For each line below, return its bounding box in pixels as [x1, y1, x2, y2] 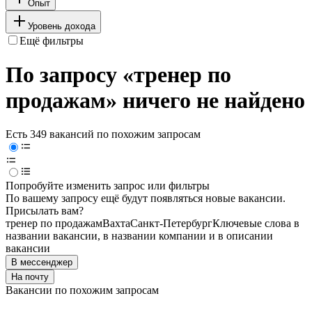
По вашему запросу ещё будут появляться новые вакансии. [6, 192, 286, 205]
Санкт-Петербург [130, 217, 212, 230]
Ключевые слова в [212, 217, 299, 230]
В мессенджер [11, 257, 72, 268]
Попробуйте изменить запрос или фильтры [6, 180, 210, 192]
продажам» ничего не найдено [6, 88, 305, 114]
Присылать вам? [6, 205, 84, 217]
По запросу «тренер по [6, 62, 231, 88]
